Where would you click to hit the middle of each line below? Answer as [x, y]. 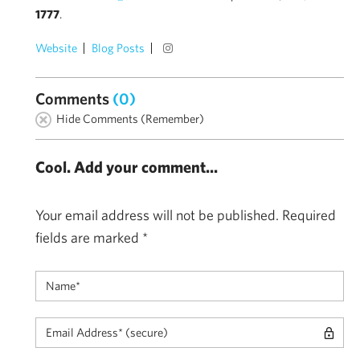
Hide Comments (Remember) [130, 118]
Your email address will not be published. [157, 215]
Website [56, 47]
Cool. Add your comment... [127, 166]
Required [309, 215]
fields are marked [89, 237]
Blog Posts [118, 47]
